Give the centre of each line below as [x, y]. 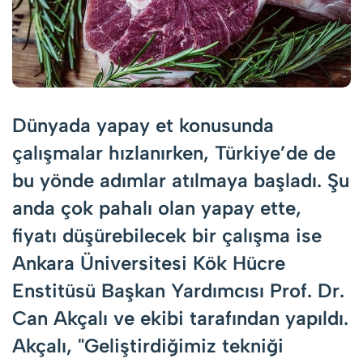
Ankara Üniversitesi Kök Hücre [149, 263]
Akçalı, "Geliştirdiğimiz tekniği [148, 345]
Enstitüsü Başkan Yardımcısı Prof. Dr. [178, 290]
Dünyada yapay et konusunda [143, 125]
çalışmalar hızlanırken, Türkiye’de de [174, 152]
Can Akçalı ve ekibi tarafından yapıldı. [180, 318]
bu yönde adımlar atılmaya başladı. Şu [181, 180]
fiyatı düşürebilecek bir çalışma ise [167, 235]
